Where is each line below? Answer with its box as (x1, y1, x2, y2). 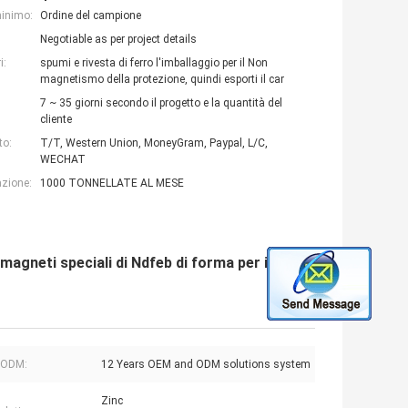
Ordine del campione (40, 8, 141, 22)
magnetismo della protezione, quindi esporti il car (40, 72, 284, 86)
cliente (40, 112, 72, 126)
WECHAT (40, 152, 86, 166)
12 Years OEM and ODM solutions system (101, 357, 311, 371)
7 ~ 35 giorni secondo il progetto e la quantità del (40, 96, 282, 109)
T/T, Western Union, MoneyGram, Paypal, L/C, (40, 136, 268, 149)
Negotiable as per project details (40, 32, 197, 46)
